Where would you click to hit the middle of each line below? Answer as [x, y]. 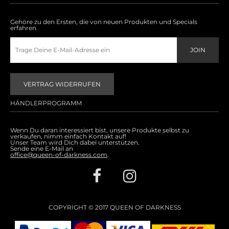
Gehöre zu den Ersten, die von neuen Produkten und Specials [104, 22]
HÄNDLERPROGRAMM [46, 103]
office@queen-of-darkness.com [59, 155]
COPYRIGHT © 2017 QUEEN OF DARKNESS [114, 207]
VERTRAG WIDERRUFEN [62, 84]
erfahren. [24, 28]
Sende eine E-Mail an [42, 148]
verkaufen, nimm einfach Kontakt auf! [68, 136]
